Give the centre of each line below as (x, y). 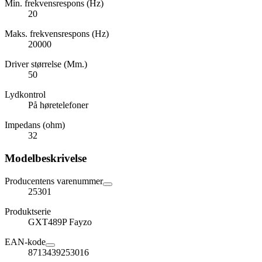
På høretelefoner (58, 105)
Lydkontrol (25, 95)
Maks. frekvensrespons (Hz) (57, 34)
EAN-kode (25, 242)
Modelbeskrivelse (46, 158)
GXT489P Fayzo (60, 222)
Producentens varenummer (54, 181)
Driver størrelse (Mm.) (46, 64)
